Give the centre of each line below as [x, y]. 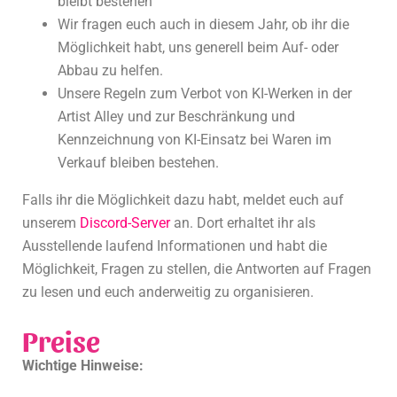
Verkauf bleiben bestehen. [138, 163]
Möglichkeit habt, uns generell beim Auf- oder [198, 48]
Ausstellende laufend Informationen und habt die [175, 246]
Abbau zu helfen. [110, 71]
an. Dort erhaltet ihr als [243, 223]
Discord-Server [125, 223]
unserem [51, 223]
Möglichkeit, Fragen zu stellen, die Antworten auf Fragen [197, 269]
